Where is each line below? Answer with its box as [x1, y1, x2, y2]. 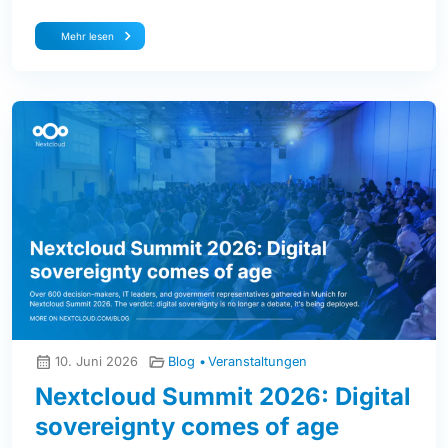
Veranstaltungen [208, 354, 307, 370]
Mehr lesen [61, 30, 114, 43]
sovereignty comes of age [35, 412, 339, 442]
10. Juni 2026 [55, 354, 138, 370]
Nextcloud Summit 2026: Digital [35, 382, 411, 412]
